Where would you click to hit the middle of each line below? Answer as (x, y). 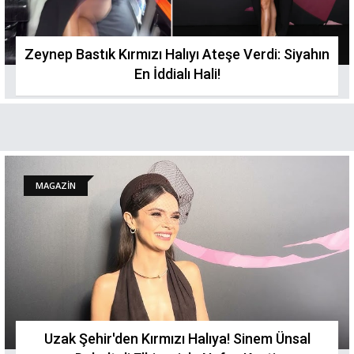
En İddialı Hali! (177, 74)
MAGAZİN (56, 185)
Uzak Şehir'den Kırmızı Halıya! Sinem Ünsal (177, 339)
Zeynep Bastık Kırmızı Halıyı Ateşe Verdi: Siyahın (177, 54)
